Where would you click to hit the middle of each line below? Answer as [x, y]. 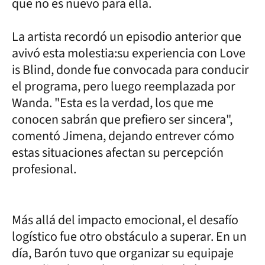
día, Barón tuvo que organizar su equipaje [123, 253]
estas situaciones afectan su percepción [118, 152]
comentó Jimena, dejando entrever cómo [123, 136]
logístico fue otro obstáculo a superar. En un [129, 236]
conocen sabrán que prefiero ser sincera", [122, 119]
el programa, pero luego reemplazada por [124, 86]
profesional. [44, 169]
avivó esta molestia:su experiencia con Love [129, 53]
